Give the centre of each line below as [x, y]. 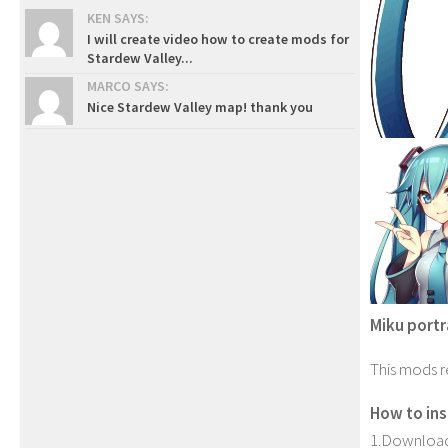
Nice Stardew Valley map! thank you [200, 107]
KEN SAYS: [118, 18]
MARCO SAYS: [128, 86]
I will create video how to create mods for [218, 39]
